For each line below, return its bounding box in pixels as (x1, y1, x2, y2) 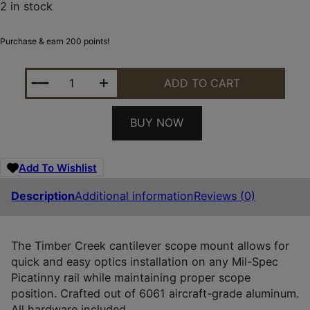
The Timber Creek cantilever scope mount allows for (10, 238, 289, 253)
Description (10, 189, 75, 203)
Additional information (74, 189, 194, 203)
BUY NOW (130, 116, 183, 130)
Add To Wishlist (19, 161, 97, 174)
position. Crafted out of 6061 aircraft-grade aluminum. (10, 286, 299, 300)
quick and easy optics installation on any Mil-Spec (10, 254, 278, 268)
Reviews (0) (193, 189, 255, 203)
